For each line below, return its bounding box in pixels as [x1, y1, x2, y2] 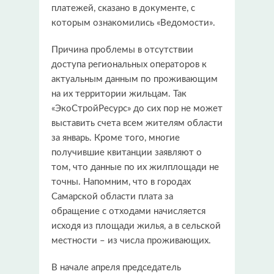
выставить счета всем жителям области [51, 118, 223, 128]
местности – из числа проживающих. [51, 235, 211, 245]
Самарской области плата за [51, 191, 173, 201]
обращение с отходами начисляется [51, 206, 206, 216]
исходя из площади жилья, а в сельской [51, 221, 221, 231]
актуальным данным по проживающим [51, 74, 218, 84]
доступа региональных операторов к [51, 59, 207, 69]
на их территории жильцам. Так [51, 89, 187, 98]
